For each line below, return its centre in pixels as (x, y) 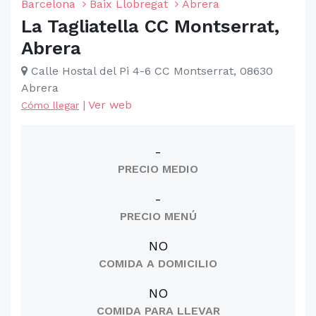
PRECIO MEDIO (158, 169)
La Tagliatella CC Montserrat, (150, 26)
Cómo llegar (50, 105)
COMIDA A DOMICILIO (158, 263)
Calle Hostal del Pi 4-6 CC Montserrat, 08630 (150, 71)
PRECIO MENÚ (158, 216)
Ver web (110, 105)
